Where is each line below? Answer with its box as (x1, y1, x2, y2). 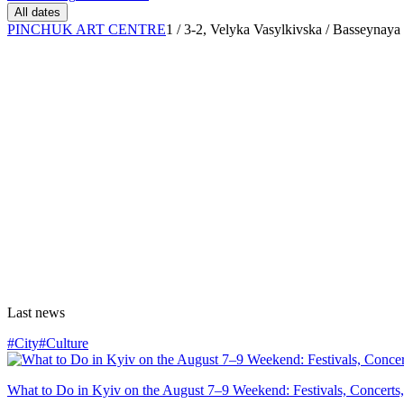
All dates (14, 5, 60, 20)
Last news (7, 305, 65, 321)
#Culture (39, 335, 88, 352)
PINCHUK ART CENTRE (7, 22, 166, 38)
